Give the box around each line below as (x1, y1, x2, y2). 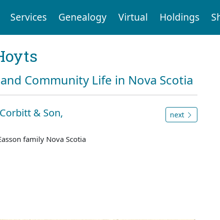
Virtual (118, 10, 148, 24)
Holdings (159, 10, 199, 24)
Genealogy (58, 10, 107, 24)
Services (10, 10, 47, 24)
